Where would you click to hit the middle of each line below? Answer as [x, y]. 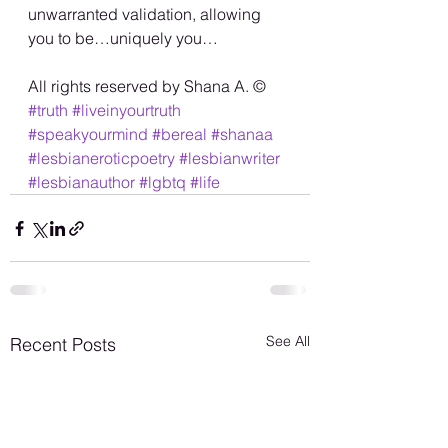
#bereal [179, 134]
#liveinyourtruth [126, 110]
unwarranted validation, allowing [146, 14]
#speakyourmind [88, 134]
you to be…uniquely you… [123, 38]
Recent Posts [63, 345]
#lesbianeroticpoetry [101, 158]
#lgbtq [162, 182]
